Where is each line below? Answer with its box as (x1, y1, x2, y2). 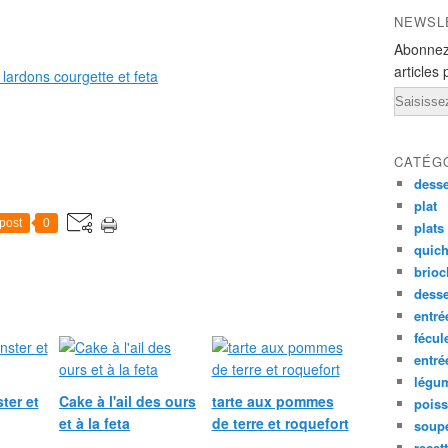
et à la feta (59, 413, 130, 433)
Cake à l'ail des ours (59, 391, 196, 411)
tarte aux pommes (211, 391, 334, 411)
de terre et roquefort (211, 413, 349, 433)
